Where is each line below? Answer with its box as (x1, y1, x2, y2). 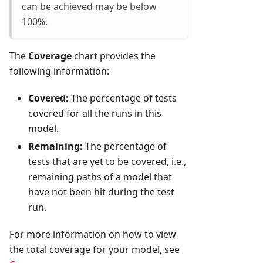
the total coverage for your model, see (9, 243, 180, 257)
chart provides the (72, 49, 156, 63)
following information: (9, 65, 109, 78)
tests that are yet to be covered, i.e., (28, 155, 186, 168)
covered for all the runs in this (28, 107, 161, 120)
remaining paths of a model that (28, 170, 172, 184)
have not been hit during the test (28, 186, 174, 199)
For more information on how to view (9, 228, 176, 241)
